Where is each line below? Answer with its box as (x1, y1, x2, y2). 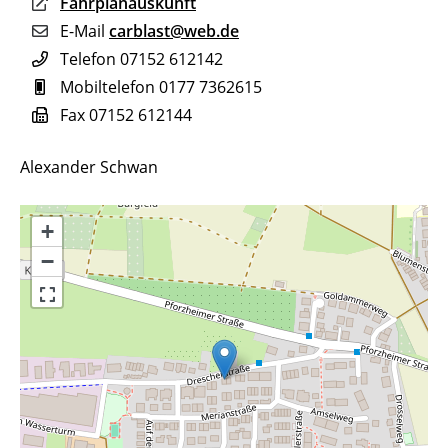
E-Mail (60, 19, 105, 42)
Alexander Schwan (20, 155, 158, 178)
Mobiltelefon (60, 75, 155, 98)
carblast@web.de (109, 19, 239, 42)
